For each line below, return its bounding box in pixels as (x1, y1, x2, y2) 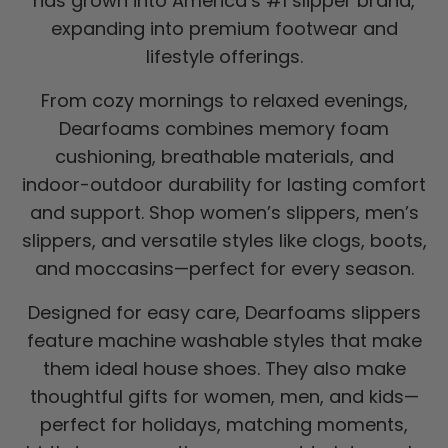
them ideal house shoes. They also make (42, 356, 406, 382)
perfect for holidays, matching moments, (40, 412, 408, 438)
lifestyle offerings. (145, 44, 303, 70)
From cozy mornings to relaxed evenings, (40, 88, 408, 114)
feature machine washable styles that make (26, 328, 422, 354)
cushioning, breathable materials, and (54, 144, 394, 170)
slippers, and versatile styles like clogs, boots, (21, 228, 427, 254)
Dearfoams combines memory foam (59, 116, 389, 142)
